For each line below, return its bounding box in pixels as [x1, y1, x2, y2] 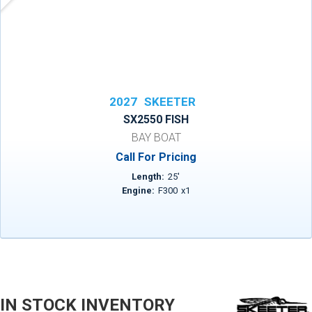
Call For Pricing [116, 150, 196, 164]
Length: [132, 171, 165, 182]
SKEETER [144, 95, 196, 109]
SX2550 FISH [123, 113, 189, 126]
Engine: [121, 185, 155, 196]
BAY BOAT [131, 131, 181, 144]
